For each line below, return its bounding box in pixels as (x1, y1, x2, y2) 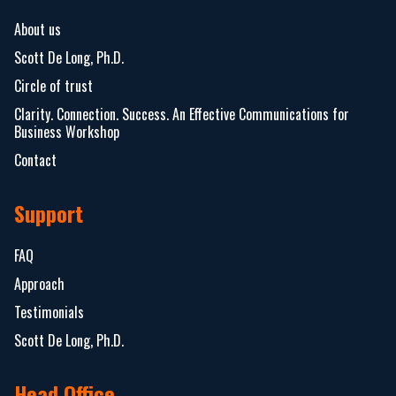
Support (14, 196, 83, 229)
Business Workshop (14, 120, 119, 142)
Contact (14, 148, 57, 171)
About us (14, 18, 61, 40)
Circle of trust (14, 74, 93, 96)
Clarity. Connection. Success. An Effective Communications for (14, 103, 349, 125)
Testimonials (14, 301, 84, 323)
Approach (14, 272, 65, 294)
